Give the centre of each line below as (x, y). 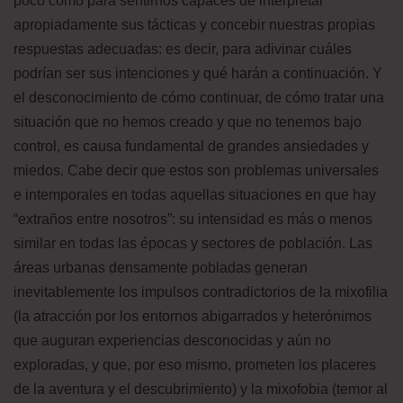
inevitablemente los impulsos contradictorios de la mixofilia (201, 291)
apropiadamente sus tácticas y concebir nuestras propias (194, 24)
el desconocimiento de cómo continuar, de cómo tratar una (199, 97)
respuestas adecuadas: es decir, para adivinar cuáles (183, 49)
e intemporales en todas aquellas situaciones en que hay (195, 194)
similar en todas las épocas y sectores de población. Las (193, 243)
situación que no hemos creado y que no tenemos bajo (188, 121)
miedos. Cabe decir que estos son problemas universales (196, 170)
